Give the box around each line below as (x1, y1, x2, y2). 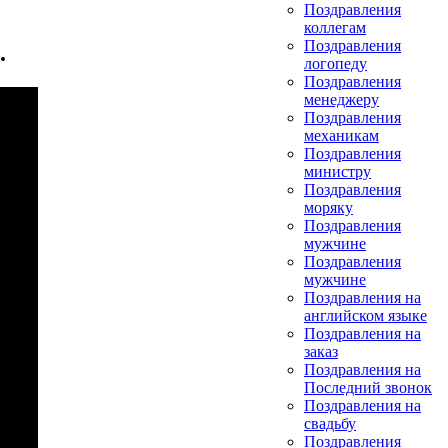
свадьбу (304, 415, 356, 432)
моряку (304, 199, 353, 216)
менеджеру (304, 91, 379, 108)
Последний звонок (304, 379, 432, 396)
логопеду (304, 55, 367, 72)
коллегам (304, 19, 366, 36)
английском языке (304, 307, 427, 324)
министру (304, 163, 371, 180)
